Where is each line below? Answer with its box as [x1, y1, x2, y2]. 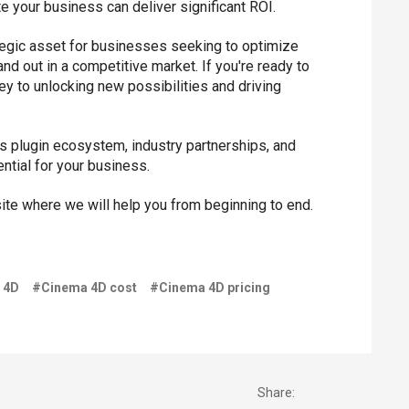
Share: [257, 385, 295, 400]
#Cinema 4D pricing [149, 280, 270, 296]
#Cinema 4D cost [31, 280, 137, 296]
